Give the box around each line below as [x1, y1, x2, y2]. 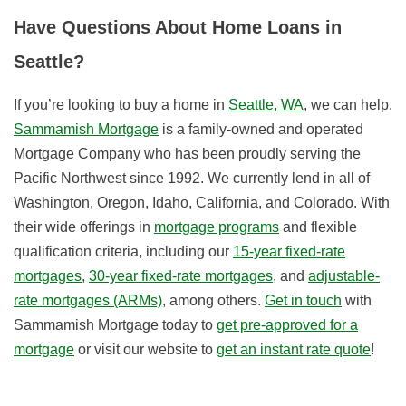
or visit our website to [74, 342, 217, 358]
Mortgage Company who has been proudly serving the [14, 146, 361, 162]
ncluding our [150, 244, 233, 260]
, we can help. [304, 97, 392, 113]
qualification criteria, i [14, 244, 150, 260]
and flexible [279, 219, 357, 236]
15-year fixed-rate [233, 244, 345, 260]
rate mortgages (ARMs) [14, 293, 162, 309]
